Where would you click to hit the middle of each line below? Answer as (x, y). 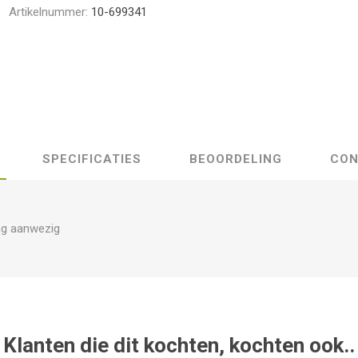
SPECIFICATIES (92, 159)
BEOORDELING (236, 159)
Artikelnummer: (49, 12)
